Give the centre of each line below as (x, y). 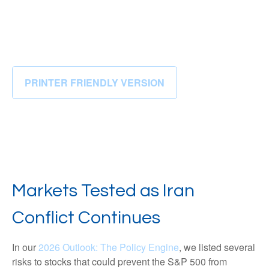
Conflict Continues (86, 218)
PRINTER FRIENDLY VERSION (95, 83)
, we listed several (217, 247)
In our (25, 247)
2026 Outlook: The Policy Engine (109, 247)
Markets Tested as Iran (103, 191)
